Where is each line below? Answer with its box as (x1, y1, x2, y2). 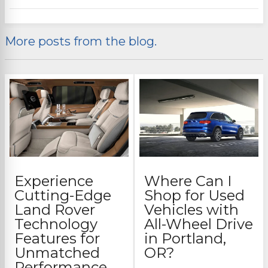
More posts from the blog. (5, 34, 157, 49)
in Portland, (144, 230, 226, 248)
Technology (14, 215, 98, 233)
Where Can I (144, 172, 232, 190)
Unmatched (14, 244, 100, 262)
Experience (14, 172, 93, 190)
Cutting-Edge (14, 187, 111, 205)
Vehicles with (144, 201, 239, 219)
